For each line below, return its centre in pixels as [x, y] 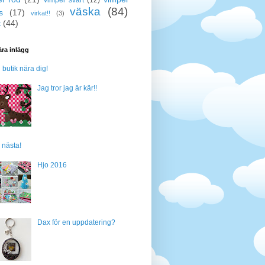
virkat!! [41, 13]
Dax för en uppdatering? [76, 223]
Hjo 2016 [52, 165]
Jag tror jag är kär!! [67, 88]
